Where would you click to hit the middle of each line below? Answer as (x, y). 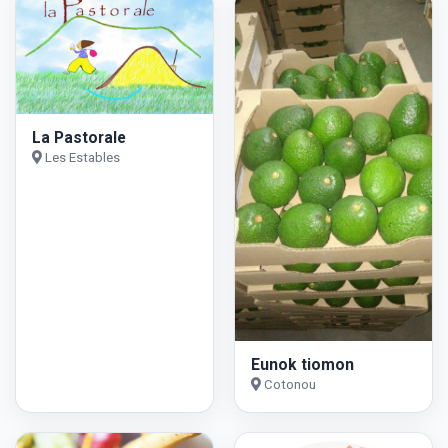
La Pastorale (79, 138)
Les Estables (81, 158)
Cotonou (288, 385)
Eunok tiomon (302, 365)
